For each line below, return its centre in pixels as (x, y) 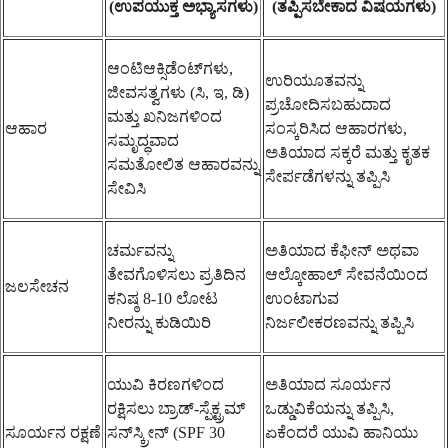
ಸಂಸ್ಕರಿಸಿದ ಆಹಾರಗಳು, (336, 128)
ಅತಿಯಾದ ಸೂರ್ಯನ (328, 384)
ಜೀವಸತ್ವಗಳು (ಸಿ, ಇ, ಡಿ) (178, 92)
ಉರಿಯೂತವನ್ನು (314, 80)
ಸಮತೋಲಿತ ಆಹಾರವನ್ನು (183, 164)
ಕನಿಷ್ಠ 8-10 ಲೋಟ (162, 298)
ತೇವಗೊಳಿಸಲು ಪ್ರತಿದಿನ (176, 274)
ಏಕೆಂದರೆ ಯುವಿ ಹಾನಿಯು (341, 432)
